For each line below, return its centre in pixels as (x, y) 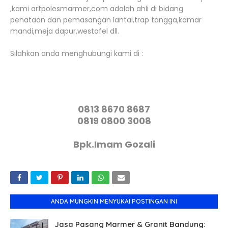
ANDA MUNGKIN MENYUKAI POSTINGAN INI (114, 201)
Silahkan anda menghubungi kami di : (77, 53)
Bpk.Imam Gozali (114, 144)
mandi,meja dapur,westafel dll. (65, 31)
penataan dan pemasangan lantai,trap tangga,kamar (106, 20)
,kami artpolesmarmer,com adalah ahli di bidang (97, 9)
